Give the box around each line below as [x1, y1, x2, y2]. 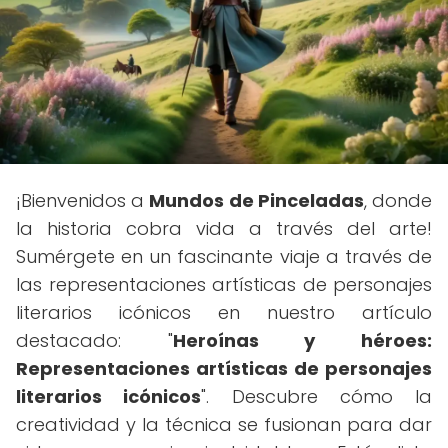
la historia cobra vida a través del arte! [16, 216, 432, 241]
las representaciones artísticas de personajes [16, 272, 432, 297]
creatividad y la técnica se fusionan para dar [16, 412, 432, 437]
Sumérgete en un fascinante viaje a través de [16, 244, 432, 269]
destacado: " [16, 328, 173, 353]
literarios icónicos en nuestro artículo [16, 300, 432, 325]
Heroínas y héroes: [172, 328, 433, 353]
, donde [363, 188, 433, 213]
